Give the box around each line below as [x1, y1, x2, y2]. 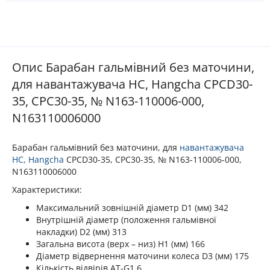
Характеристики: [12, 183, 82, 195]
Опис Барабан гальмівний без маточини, [12, 58, 254, 75]
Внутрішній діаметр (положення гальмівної [36, 213, 216, 225]
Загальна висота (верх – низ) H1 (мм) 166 [36, 237, 205, 250]
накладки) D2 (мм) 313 [36, 225, 127, 237]
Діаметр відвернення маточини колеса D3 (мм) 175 [36, 250, 249, 262]
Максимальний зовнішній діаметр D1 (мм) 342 [36, 201, 228, 213]
